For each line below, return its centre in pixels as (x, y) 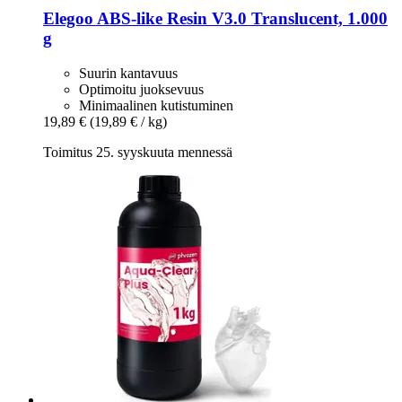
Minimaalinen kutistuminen (156, 105)
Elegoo (68, 19)
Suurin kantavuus (128, 73)
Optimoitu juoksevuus (141, 89)
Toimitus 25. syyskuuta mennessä (138, 152)
